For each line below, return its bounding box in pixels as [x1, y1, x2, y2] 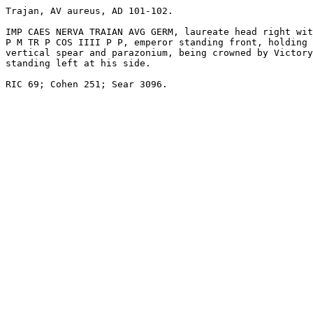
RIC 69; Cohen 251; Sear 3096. [6, 79, 173, 89]
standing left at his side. [6, 58, 156, 68]
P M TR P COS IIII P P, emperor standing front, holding [6, 37, 307, 48]
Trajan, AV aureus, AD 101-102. [6, 6, 179, 16]
